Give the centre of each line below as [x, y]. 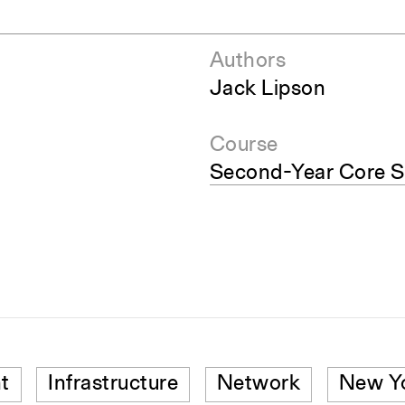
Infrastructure [113, 385]
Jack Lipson [267, 90]
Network [258, 385]
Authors [247, 62]
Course [244, 146]
